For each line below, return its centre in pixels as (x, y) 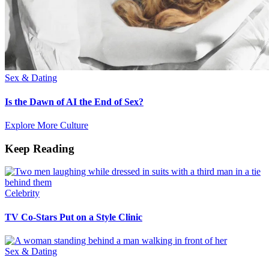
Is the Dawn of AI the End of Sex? (74, 101)
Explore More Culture (47, 125)
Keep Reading (40, 148)
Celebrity (22, 193)
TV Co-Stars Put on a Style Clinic (74, 217)
